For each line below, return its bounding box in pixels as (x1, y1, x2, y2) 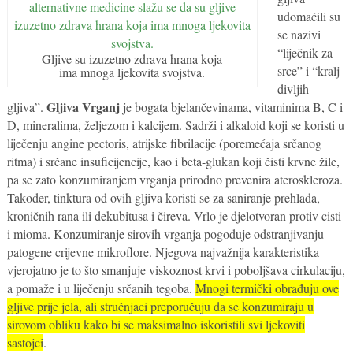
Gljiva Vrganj (46, 97, 120, 116)
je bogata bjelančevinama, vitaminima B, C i (119, 98, 343, 115)
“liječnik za (277, 43, 333, 61)
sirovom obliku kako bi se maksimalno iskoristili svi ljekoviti (6, 315, 305, 333)
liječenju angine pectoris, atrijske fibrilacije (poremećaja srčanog (6, 134, 321, 151)
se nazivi (277, 25, 321, 43)
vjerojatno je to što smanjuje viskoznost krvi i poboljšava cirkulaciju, (6, 261, 345, 278)
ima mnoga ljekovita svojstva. (59, 63, 206, 80)
